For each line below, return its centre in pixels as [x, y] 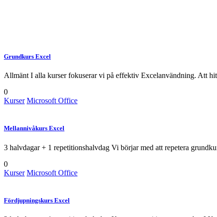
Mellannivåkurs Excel [34, 128]
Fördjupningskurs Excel [37, 200]
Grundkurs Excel [27, 57]
